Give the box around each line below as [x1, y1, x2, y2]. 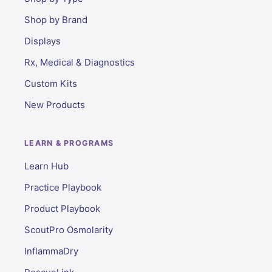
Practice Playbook [24, 182, 101, 193]
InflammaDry [24, 245, 78, 257]
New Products [24, 99, 85, 110]
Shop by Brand [24, 14, 87, 25]
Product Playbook [24, 203, 100, 214]
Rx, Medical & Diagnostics [24, 56, 135, 68]
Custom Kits [24, 78, 77, 89]
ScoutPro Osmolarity [24, 224, 113, 236]
